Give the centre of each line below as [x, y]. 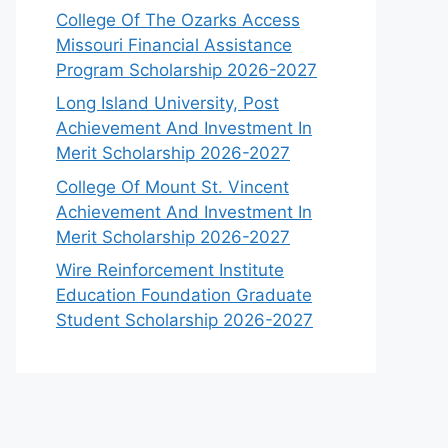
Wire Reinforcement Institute [170, 270]
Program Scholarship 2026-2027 [186, 69]
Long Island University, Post [167, 103]
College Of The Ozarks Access [178, 19]
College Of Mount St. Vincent [172, 186]
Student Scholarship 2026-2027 [184, 320]
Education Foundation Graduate [184, 295]
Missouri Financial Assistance [174, 44]
